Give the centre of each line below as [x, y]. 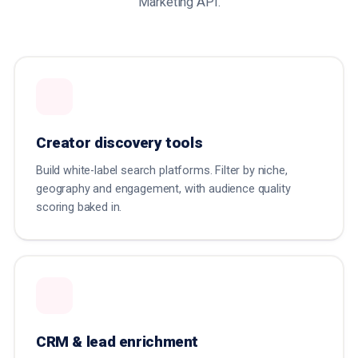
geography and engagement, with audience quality [163, 189]
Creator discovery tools [119, 143]
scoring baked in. [79, 208]
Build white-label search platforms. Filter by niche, [162, 171]
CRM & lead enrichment [117, 342]
